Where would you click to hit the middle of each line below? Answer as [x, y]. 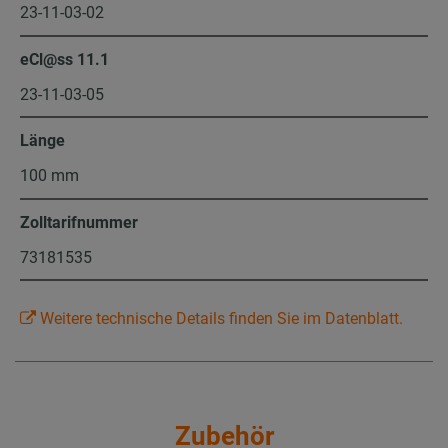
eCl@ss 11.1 [64, 59]
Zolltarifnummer [79, 222]
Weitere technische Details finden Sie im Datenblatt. [219, 319]
